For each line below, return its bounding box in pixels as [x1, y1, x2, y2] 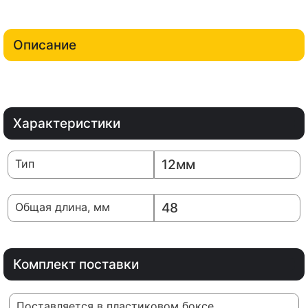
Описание [13, 37, 76, 54]
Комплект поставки [13, 256, 139, 273]
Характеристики [13, 115, 120, 132]
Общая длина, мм [15, 200, 110, 214]
